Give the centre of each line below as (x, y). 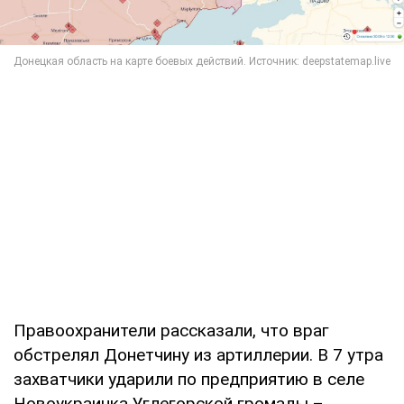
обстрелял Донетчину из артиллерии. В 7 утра (198, 354)
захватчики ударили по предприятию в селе (189, 379)
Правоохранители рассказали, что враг (171, 330)
